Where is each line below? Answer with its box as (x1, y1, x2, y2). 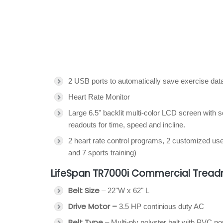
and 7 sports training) (68, 148, 136, 157)
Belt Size (68, 185, 102, 196)
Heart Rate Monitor (68, 93, 130, 101)
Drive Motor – (68, 201, 117, 212)
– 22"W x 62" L (102, 186, 149, 195)
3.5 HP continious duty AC (117, 202, 204, 211)
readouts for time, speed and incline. (68, 120, 185, 129)
